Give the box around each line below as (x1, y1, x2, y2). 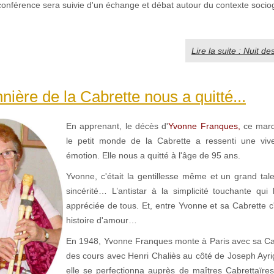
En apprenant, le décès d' (66, 121, 169, 131)
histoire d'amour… (66, 215, 137, 226)
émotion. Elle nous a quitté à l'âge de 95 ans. (66, 150, 240, 161)
